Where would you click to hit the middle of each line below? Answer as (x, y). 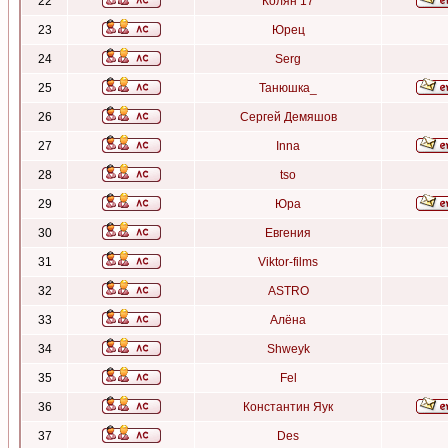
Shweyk (288, 349)
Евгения (288, 233)
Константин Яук (288, 407)
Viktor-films (288, 262)
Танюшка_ (288, 88)
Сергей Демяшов (288, 117)
